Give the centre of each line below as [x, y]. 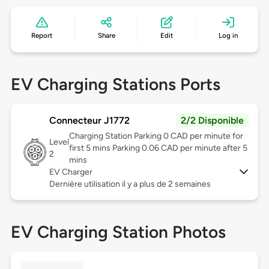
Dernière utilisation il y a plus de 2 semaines [130, 184]
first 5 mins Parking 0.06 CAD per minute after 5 [158, 148]
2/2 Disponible [213, 121]
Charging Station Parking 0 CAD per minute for [156, 136]
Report [42, 36]
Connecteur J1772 [89, 121]
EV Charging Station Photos [118, 232]
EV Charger [71, 172]
